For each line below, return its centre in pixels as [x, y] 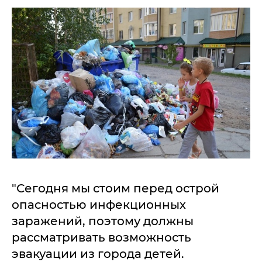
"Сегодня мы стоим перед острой [116, 188]
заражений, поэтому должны [103, 221]
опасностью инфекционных [99, 204]
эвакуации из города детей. [98, 254]
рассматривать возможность [101, 237]
